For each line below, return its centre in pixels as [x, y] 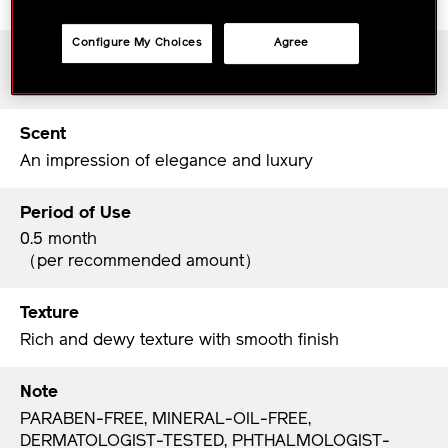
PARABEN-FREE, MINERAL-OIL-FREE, [165, 419]
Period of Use [75, 213]
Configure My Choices [137, 43]
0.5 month [58, 240]
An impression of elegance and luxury [166, 161]
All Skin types [72, 82]
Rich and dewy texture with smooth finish [179, 341]
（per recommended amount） [140, 262]
